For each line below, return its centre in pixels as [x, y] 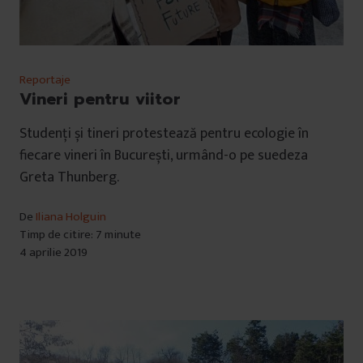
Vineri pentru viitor [100, 98]
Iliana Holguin [71, 216]
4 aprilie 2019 [53, 252]
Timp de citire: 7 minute [80, 234]
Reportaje [45, 79]
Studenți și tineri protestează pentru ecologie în [164, 133]
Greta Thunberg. [69, 177]
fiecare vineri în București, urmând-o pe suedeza [164, 155]
